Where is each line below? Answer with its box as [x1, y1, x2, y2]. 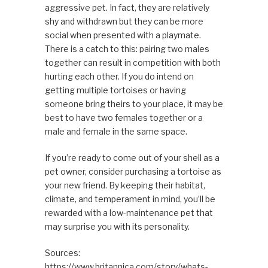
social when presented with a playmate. [44, 29, 201, 40]
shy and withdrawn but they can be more [44, 16, 203, 26]
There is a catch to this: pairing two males [44, 43, 209, 54]
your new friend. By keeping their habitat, [44, 179, 205, 190]
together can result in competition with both [44, 57, 221, 68]
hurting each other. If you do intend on [44, 71, 194, 81]
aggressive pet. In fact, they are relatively [44, 2, 209, 13]
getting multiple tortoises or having [44, 84, 186, 95]
